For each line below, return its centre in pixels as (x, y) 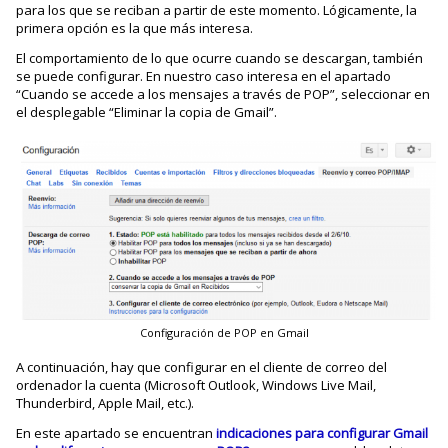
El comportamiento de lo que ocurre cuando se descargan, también (220, 58)
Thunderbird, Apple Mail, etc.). (105, 403)
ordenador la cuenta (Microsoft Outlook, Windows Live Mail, (196, 385)
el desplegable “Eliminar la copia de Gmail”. (147, 112)
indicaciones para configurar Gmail (322, 433)
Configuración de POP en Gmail (224, 333)
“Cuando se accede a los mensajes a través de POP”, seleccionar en (223, 94)
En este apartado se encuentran (116, 433)
